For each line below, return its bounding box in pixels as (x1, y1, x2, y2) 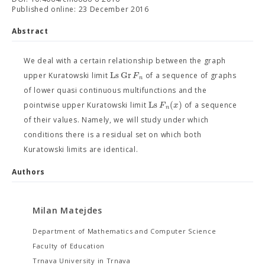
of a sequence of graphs (143, 70, 237, 80)
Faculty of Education (33, 241, 105, 250)
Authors (12, 167, 45, 177)
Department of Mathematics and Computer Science (33, 227, 216, 235)
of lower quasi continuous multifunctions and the (24, 85, 207, 95)
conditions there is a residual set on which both (24, 130, 202, 140)
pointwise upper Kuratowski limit (24, 100, 149, 110)
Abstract (12, 26, 49, 36)
